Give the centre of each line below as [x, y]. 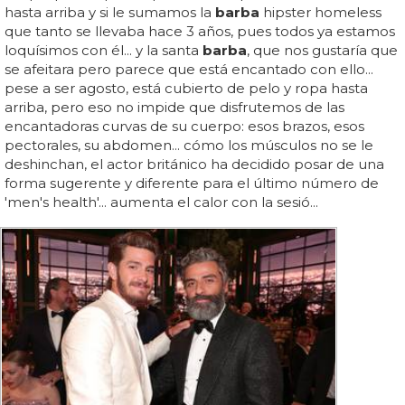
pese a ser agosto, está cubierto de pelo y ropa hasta [186, 89]
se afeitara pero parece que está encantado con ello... [189, 70]
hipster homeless [320, 13]
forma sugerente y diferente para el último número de [192, 184]
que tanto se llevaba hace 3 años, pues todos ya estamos [200, 32]
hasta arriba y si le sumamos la [110, 13]
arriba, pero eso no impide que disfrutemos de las [174, 108]
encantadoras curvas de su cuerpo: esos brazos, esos [184, 127]
